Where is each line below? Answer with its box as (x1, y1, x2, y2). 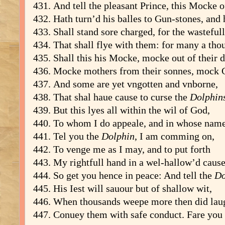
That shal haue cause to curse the (53, 91, 190, 102)
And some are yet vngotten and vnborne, (53, 78, 218, 89)
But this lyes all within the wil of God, (53, 104, 210, 116)
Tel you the (53, 131, 101, 142)
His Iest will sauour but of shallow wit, (53, 183, 212, 194)
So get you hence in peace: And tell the (53, 170, 214, 181)
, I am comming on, (135, 131, 214, 142)
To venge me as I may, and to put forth (53, 144, 210, 155)
